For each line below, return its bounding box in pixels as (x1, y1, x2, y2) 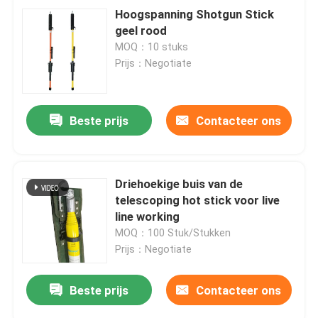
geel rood (115, 23, 168, 38)
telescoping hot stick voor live (115, 192, 280, 207)
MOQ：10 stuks (115, 40, 189, 53)
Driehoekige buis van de (115, 176, 243, 191)
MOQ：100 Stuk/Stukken (115, 226, 231, 238)
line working (115, 209, 180, 224)
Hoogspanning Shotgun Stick (115, 6, 275, 21)
